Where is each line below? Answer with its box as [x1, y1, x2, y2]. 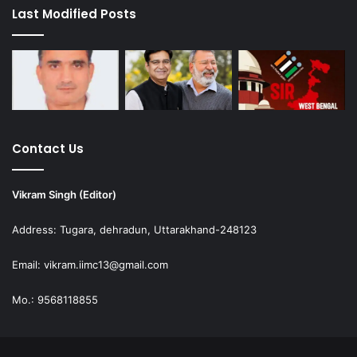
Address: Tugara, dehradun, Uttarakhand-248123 [12, 223, 257, 237]
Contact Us [12, 140, 84, 158]
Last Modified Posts [12, 5, 136, 22]
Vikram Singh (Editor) [12, 188, 116, 202]
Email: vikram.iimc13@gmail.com [12, 258, 168, 272]
